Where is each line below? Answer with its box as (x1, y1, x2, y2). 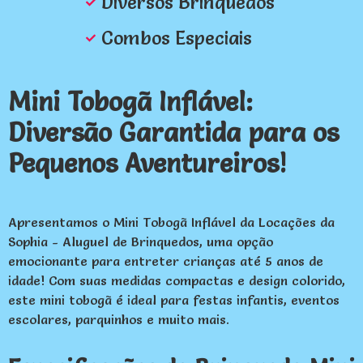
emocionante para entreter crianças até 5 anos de (8, 253, 323, 270)
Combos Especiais (100, 27, 252, 50)
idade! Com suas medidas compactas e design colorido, (8, 272, 345, 289)
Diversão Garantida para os (8, 117, 339, 149)
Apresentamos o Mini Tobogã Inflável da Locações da (8, 214, 335, 231)
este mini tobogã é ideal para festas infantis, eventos (8, 292, 340, 309)
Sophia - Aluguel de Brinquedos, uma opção (8, 233, 273, 250)
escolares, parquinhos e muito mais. (8, 311, 229, 328)
